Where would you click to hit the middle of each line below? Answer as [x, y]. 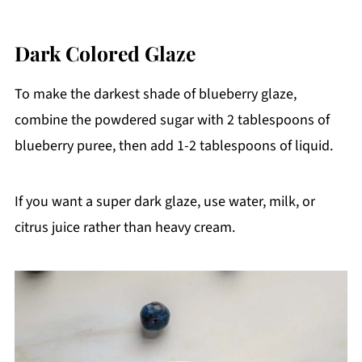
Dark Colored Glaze [105, 53]
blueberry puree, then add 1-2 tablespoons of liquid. [173, 146]
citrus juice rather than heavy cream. [124, 228]
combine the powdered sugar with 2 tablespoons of [172, 120]
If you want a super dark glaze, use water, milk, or [164, 202]
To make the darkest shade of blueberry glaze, [155, 95]
